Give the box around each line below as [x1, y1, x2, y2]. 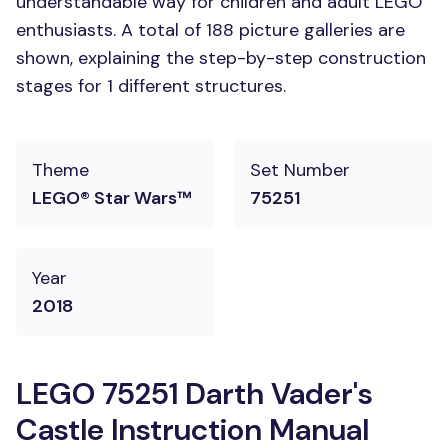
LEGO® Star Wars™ [32, 186, 192, 210]
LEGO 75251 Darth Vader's [16, 374, 373, 413]
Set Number [250, 158, 350, 182]
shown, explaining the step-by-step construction [16, 46, 426, 70]
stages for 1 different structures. [16, 74, 286, 98]
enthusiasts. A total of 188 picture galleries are [16, 18, 405, 42]
